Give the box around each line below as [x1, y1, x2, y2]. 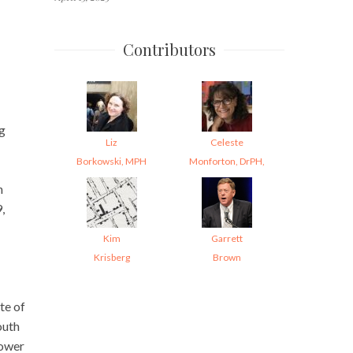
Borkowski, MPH [76, 154, 147, 167]
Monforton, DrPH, [188, 154, 265, 167]
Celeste [210, 136, 243, 148]
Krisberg [93, 251, 130, 263]
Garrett [210, 232, 243, 244]
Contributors [122, 38, 216, 60]
